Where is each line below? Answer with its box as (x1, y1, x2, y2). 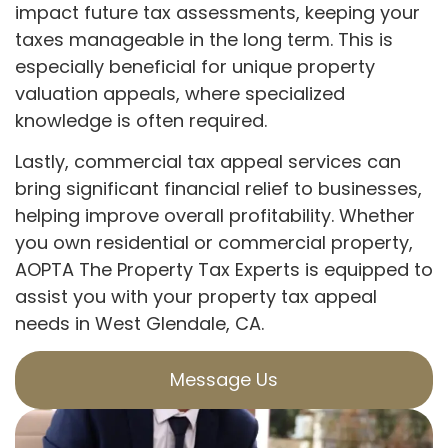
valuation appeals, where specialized (15, 80, 345, 106)
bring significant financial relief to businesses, (15, 175, 422, 201)
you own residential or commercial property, (15, 229, 413, 255)
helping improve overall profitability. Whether (15, 202, 415, 228)
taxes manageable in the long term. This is (15, 26, 393, 52)
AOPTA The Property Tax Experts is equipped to (15, 256, 433, 282)
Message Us (170, 367, 278, 393)
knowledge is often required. (15, 107, 267, 133)
